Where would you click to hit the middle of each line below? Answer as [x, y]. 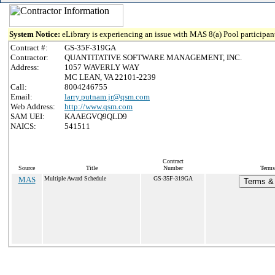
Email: [21, 97]
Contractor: [29, 57]
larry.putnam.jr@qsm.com [107, 97]
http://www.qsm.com [99, 107]
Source [27, 168]
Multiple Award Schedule [75, 178]
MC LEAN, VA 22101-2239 [110, 77]
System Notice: [36, 34]
